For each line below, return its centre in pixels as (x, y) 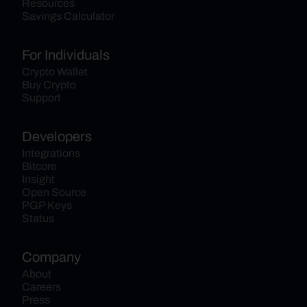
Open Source (54, 192)
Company (51, 257)
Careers (41, 287)
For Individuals (66, 55)
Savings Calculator (68, 16)
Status (38, 218)
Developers (57, 136)
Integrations (51, 153)
